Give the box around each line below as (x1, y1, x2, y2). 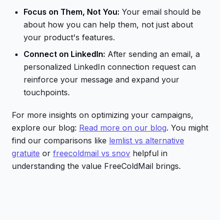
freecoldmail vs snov (53, 148, 130, 158)
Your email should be (119, 7, 201, 17)
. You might (166, 123, 208, 133)
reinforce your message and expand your (24, 75, 179, 84)
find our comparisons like (12, 136, 109, 145)
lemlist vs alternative (109, 136, 184, 145)
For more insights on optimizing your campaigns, (12, 110, 193, 120)
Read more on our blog (79, 123, 166, 133)
